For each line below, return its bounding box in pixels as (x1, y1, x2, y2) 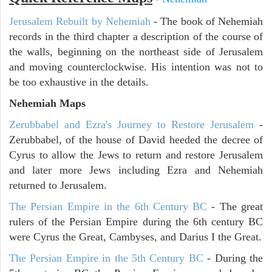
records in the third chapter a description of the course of (9, 30, 263, 43)
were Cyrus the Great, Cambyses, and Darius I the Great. (9, 231, 262, 243)
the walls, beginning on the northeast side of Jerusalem (9, 46, 263, 58)
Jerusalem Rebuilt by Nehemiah (9, 15, 151, 28)
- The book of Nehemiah (150, 15, 263, 28)
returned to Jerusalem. (9, 179, 107, 192)
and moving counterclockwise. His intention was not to (9, 61, 263, 73)
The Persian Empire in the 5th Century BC (9, 252, 203, 265)
